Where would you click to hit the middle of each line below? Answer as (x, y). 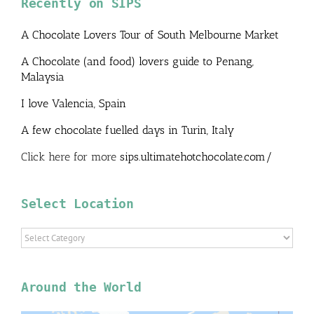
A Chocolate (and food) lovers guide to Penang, (137, 61)
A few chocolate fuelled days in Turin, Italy (128, 130)
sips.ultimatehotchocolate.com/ (196, 156)
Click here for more (70, 156)
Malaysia (43, 76)
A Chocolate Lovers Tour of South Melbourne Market (150, 34)
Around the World (81, 287)
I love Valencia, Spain (74, 103)
